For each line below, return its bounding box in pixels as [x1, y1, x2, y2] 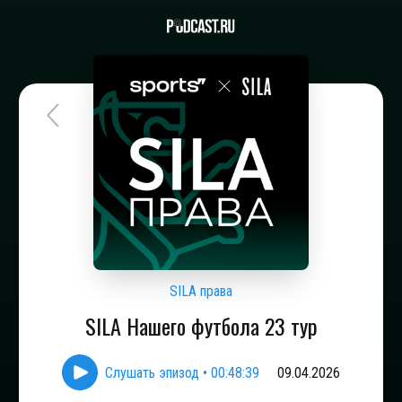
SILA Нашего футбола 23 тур [84, 310, 318, 342]
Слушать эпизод [105, 363, 199, 381]
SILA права [170, 283, 232, 300]
